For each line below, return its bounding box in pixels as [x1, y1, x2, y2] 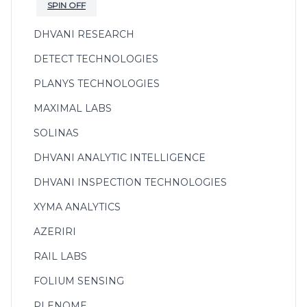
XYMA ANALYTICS [34, 200, 121, 213]
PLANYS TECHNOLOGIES [34, 77, 160, 90]
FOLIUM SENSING [34, 274, 124, 287]
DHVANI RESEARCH [34, 27, 134, 40]
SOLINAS [34, 126, 79, 139]
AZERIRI [34, 225, 76, 238]
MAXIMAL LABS [34, 101, 112, 114]
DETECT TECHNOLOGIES [34, 52, 158, 65]
